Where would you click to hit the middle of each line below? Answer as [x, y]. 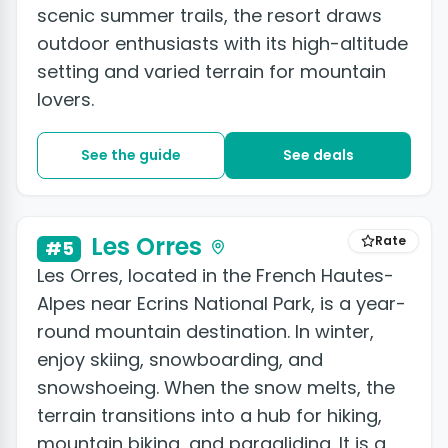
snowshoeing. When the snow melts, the [216, 387]
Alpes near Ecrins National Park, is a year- [221, 303]
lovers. [65, 100]
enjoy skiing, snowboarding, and [180, 359]
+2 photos [375, 192]
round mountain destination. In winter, [205, 331]
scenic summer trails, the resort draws [209, 16]
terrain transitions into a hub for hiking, [209, 415]
